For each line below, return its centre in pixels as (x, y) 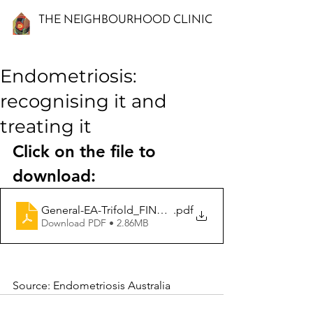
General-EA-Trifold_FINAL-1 (110, 210)
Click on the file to (87, 151)
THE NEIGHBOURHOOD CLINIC (125, 20)
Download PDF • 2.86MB (95, 223)
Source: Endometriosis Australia (92, 285)
